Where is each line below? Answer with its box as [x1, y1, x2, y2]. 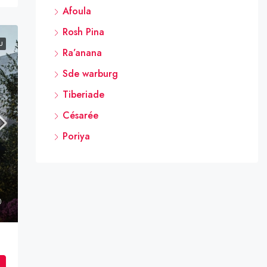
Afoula [62, 4, 91, 18]
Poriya [62, 129, 90, 143]
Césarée [62, 108, 98, 122]
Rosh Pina [62, 24, 104, 39]
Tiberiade [62, 87, 104, 101]
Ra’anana [62, 45, 102, 60]
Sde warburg [62, 66, 118, 80]
